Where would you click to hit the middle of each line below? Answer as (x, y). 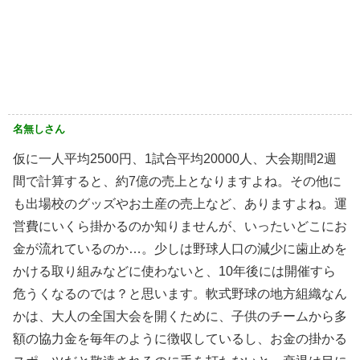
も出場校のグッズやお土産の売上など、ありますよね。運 (180, 203)
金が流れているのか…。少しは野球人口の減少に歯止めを (180, 248)
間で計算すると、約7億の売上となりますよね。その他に (177, 181)
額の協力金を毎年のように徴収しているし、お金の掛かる (180, 338)
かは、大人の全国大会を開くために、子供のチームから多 (180, 316)
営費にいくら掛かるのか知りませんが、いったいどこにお (180, 226)
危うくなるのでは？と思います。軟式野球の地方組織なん (180, 293)
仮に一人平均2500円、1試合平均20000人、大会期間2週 (175, 158)
